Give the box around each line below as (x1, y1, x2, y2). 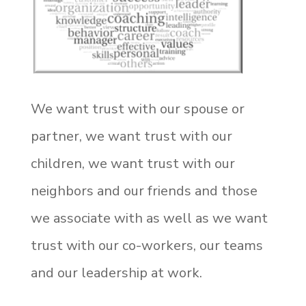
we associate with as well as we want (30, 208, 268, 227)
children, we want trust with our (30, 154, 235, 173)
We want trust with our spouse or (30, 99, 245, 118)
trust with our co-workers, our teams (30, 236, 263, 255)
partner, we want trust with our (30, 126, 232, 145)
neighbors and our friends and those (30, 181, 258, 200)
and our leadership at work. (30, 263, 206, 282)
